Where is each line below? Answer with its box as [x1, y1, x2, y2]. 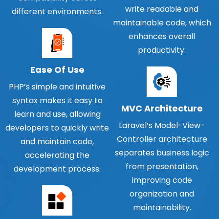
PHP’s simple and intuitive [9, 81, 106, 92]
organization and [130, 188, 194, 199]
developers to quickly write [5, 122, 109, 133]
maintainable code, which [112, 17, 211, 28]
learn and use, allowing [14, 108, 101, 120]
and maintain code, [21, 135, 94, 147]
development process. [14, 163, 101, 175]
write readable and [125, 3, 198, 15]
